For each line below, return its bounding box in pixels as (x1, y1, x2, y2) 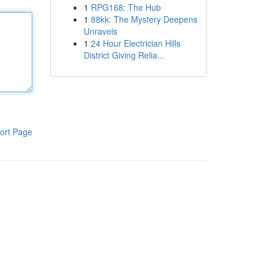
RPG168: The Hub (90, 1, 161, 13)
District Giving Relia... (83, 49, 165, 61)
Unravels (83, 25, 117, 37)
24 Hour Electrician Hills (90, 37, 181, 49)
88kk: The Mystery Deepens (90, 13, 197, 25)
